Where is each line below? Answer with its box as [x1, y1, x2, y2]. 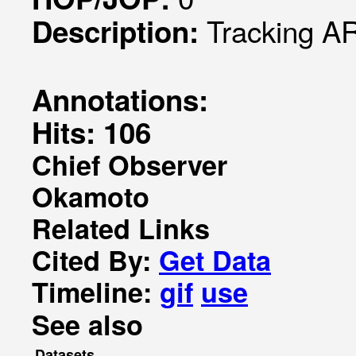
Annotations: [32, 79, 208, 120]
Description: [32, 10, 207, 52]
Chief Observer [32, 145, 227, 184]
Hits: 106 [32, 111, 151, 153]
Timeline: [32, 273, 160, 311]
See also [32, 305, 143, 343]
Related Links [32, 209, 210, 247]
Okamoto [32, 177, 149, 215]
